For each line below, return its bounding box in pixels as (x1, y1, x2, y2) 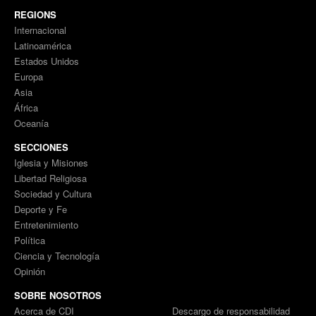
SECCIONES (14, 140, 68, 154)
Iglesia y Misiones (14, 156, 88, 170)
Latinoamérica (14, 39, 71, 53)
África (14, 101, 38, 115)
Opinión (14, 265, 45, 279)
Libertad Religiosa (14, 171, 87, 186)
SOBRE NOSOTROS (14, 288, 102, 303)
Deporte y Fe (14, 202, 67, 217)
